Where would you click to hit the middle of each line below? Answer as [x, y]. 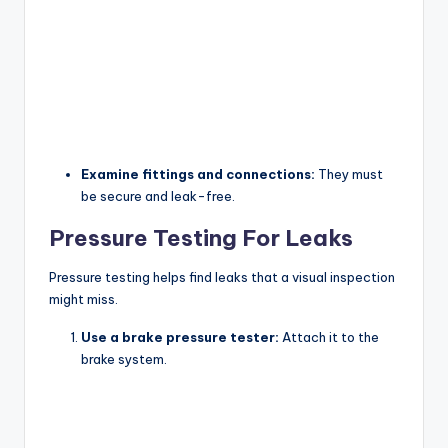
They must [349, 173]
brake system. [124, 358]
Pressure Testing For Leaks [201, 237]
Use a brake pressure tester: [180, 336]
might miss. [83, 298]
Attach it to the [329, 336]
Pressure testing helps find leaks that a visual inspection [222, 276]
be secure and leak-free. [158, 195]
